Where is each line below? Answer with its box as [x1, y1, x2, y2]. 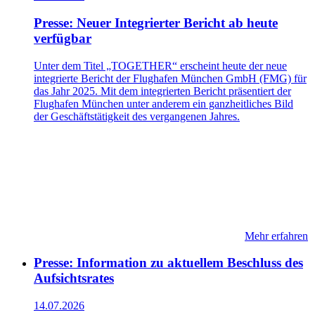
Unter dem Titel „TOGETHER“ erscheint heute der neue [34, 59, 287, 72]
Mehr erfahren [245, 229, 308, 242]
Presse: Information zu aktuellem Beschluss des [34, 255, 303, 271]
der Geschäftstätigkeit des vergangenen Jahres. [34, 110, 240, 122]
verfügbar [34, 30, 91, 46]
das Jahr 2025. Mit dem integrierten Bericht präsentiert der [34, 84, 291, 97]
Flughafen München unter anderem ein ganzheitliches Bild [34, 97, 293, 110]
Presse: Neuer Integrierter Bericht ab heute [34, 15, 278, 30]
